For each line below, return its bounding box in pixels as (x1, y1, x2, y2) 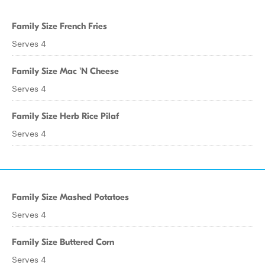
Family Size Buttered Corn (12, 237, 114, 247)
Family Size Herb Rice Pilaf (12, 111, 119, 121)
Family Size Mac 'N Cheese (12, 66, 119, 76)
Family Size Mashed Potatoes (12, 192, 129, 202)
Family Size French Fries (12, 21, 107, 31)
